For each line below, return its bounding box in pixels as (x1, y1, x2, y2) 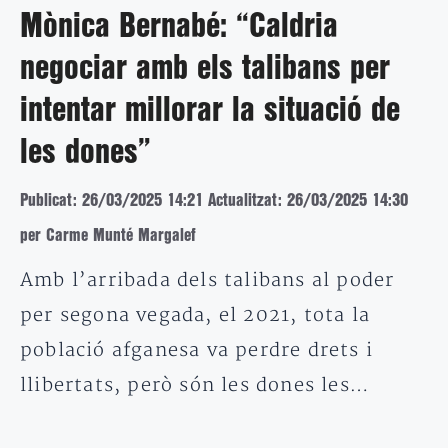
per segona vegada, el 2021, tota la (20, 303, 371, 327)
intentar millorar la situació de (20, 95, 400, 126)
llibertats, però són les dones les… (20, 373, 371, 397)
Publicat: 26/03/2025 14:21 (20, 192, 203, 208)
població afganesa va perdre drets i (20, 338, 374, 362)
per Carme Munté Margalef (20, 227, 196, 243)
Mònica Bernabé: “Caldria (20, 11, 338, 42)
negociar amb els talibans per (20, 53, 390, 84)
